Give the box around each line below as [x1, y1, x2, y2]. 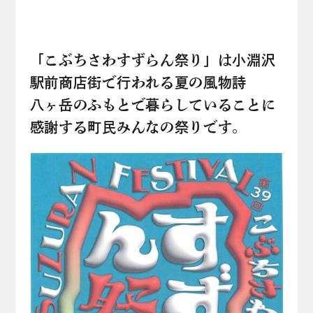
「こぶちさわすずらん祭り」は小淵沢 [29, 53, 276, 68]
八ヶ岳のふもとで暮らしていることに [29, 98, 276, 112]
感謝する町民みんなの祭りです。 [29, 120, 247, 135]
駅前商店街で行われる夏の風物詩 [29, 75, 247, 90]
